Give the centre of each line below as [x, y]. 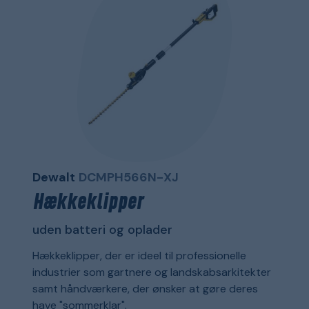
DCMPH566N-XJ [128, 178]
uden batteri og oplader [102, 230]
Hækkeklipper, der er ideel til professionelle [139, 256]
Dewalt [53, 178]
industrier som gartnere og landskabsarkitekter [151, 272]
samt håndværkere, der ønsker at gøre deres [145, 289]
